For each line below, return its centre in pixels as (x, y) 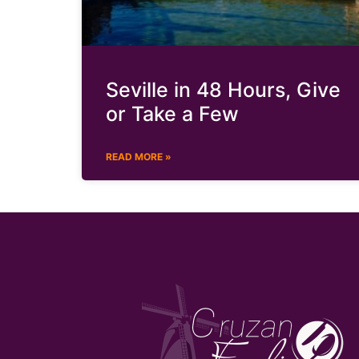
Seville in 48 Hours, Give (223, 90)
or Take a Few (172, 114)
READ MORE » (139, 157)
